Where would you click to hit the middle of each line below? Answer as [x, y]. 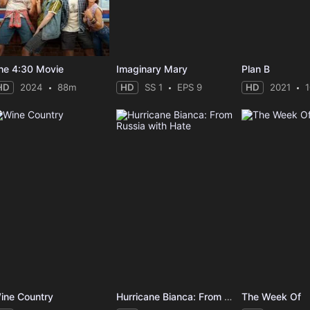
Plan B [256, 69]
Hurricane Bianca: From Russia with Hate [228, 296]
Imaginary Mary [152, 69]
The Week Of [272, 296]
